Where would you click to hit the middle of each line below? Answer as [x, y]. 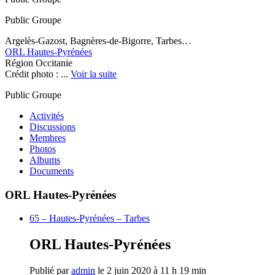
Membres [48, 137]
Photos [43, 149]
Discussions [52, 126]
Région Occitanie [39, 63]
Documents [52, 171]
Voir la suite [94, 74]
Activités [47, 115]
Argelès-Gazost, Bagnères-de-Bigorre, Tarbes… [98, 41]
